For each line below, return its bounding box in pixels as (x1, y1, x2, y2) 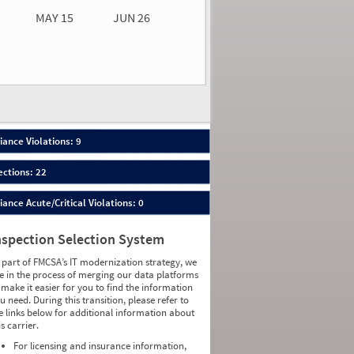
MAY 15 (35, 9, 73, 25)
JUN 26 (113, 9, 150, 25)
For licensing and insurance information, (13, 339, 187, 352)
